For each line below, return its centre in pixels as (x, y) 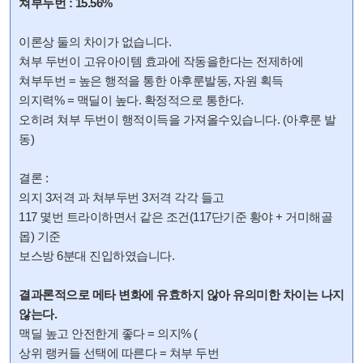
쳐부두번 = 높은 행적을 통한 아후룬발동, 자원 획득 (151, 81)
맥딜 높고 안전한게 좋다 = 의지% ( (108, 333)
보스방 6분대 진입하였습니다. (96, 256)
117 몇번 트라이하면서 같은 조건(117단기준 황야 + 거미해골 (175, 217)
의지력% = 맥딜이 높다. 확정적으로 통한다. (131, 100)
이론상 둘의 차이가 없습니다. (95, 42)
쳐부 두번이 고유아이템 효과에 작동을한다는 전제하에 (164, 61)
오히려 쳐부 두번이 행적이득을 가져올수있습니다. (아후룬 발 (177, 120)
